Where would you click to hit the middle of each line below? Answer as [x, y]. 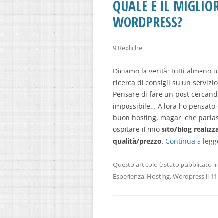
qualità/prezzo [137, 141]
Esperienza [128, 176]
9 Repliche [127, 48]
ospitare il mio [136, 129]
